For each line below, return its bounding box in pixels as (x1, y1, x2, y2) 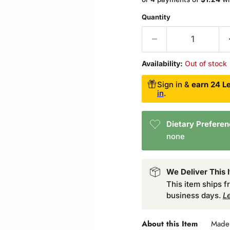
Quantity (141, 12, 170, 21)
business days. (166, 190, 223, 200)
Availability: (141, 59, 183, 68)
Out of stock (184, 59, 227, 68)
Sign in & (157, 79, 189, 89)
